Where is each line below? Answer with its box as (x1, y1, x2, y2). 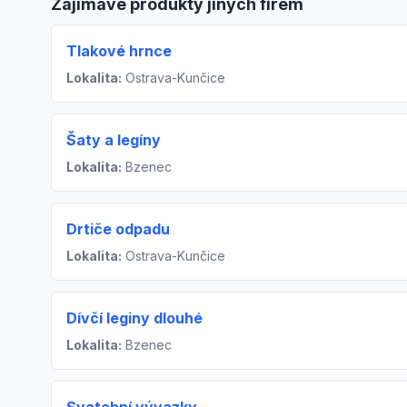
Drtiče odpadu (66, 220, 170, 239)
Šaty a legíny (66, 131, 161, 150)
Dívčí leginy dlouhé (66, 309, 203, 328)
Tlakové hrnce (66, 42, 172, 61)
